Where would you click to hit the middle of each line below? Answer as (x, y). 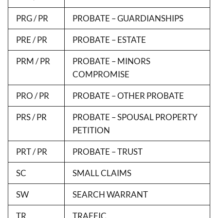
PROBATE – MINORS (111, 61)
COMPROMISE (101, 74)
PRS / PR (31, 117)
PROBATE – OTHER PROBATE (128, 95)
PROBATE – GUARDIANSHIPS (128, 18)
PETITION (91, 130)
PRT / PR (32, 151)
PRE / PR (32, 39)
